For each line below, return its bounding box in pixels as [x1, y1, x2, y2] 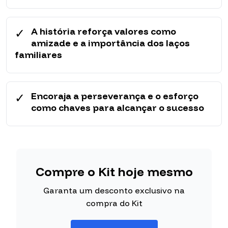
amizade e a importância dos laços [31, 37, 190, 49]
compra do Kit [85, 198, 142, 209]
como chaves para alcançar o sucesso [31, 102, 204, 114]
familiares [15, 49, 62, 61]
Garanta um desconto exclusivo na [43, 185, 185, 196]
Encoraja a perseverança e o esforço [31, 90, 198, 102]
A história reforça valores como [31, 25, 176, 38]
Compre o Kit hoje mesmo [35, 164, 193, 180]
